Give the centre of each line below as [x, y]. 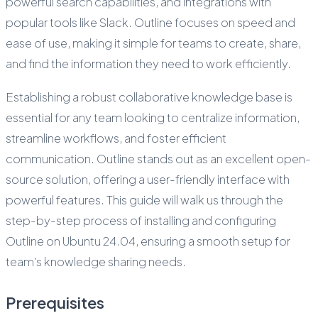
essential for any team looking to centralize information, [153, 117]
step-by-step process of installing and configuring [141, 220]
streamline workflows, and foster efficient [116, 138]
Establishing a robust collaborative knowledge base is [149, 97]
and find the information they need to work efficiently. [148, 63]
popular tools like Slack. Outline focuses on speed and [150, 22]
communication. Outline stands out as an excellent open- [158, 158]
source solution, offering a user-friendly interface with [148, 179]
